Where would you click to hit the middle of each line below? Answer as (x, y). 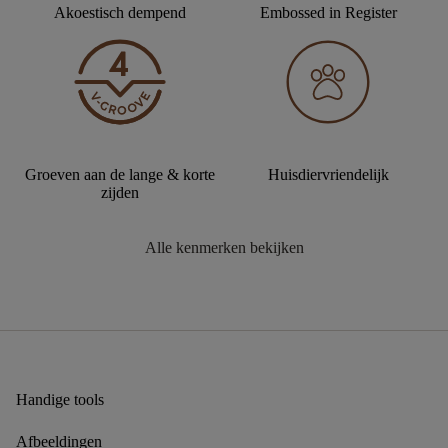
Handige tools (60, 399)
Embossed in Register (328, 12)
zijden (120, 192)
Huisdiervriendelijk (328, 174)
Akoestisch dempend (120, 12)
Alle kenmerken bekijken (224, 247)
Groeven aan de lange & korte (120, 174)
